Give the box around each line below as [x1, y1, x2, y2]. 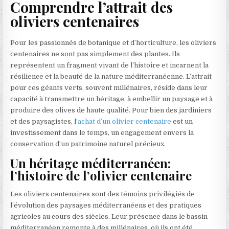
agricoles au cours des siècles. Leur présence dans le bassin [10, 213, 208, 221]
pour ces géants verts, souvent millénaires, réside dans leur [10, 83, 208, 91]
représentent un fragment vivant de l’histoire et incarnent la [10, 61, 209, 69]
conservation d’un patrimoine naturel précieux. [10, 140, 166, 148]
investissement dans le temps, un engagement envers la [10, 128, 194, 136]
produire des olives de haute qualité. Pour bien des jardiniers [10, 106, 212, 114]
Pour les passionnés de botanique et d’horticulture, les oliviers [10, 38, 217, 47]
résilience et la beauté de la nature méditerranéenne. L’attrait [10, 72, 212, 80]
